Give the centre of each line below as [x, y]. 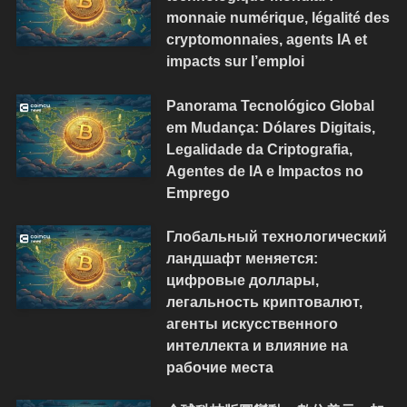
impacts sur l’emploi [235, 61]
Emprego [198, 192]
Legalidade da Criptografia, [259, 149]
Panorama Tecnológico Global [270, 105]
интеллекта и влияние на [257, 345]
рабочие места [219, 367]
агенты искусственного [252, 323]
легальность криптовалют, [264, 301]
